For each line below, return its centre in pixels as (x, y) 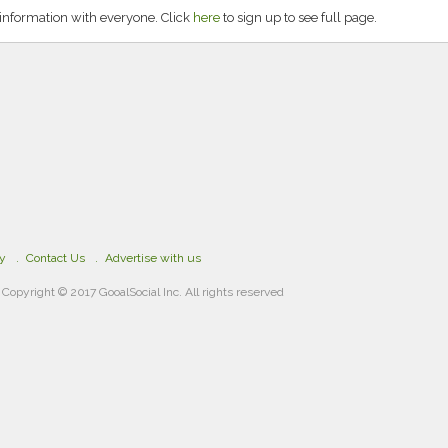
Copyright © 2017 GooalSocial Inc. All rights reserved (143, 292)
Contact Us (55, 258)
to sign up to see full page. (298, 17)
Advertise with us (153, 258)
